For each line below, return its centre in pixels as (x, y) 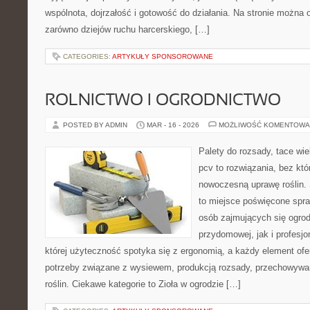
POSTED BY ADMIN (96, 125)
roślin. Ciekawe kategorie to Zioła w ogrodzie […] (143, 284)
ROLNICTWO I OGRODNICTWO (163, 101)
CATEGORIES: (88, 56)
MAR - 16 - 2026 (173, 125)
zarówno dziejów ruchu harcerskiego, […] (127, 29)
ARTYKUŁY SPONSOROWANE (163, 56)
